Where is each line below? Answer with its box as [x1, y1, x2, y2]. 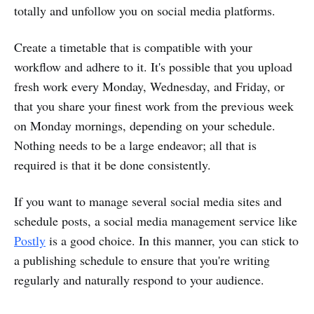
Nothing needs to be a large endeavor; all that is [14, 137, 257, 154]
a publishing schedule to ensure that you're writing [14, 252, 270, 269]
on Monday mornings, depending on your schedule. [14, 117, 275, 135]
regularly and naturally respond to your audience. [14, 271, 264, 289]
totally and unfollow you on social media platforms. [14, 2, 275, 20]
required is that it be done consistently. [14, 156, 211, 174]
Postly [14, 232, 46, 250]
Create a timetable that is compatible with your [14, 39, 252, 56]
